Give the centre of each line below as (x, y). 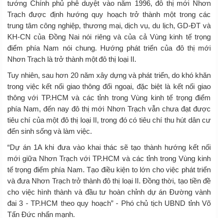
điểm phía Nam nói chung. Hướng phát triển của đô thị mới (109, 48)
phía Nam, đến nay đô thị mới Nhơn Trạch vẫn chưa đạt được (109, 109)
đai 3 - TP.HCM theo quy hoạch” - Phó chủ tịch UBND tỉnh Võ (109, 203)
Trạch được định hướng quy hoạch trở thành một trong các (109, 14)
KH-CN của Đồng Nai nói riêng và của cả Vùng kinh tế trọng (109, 36)
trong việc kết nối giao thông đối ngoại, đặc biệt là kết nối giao (109, 86)
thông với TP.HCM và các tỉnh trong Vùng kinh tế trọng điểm (109, 97)
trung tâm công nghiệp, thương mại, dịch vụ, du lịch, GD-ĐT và (109, 25)
